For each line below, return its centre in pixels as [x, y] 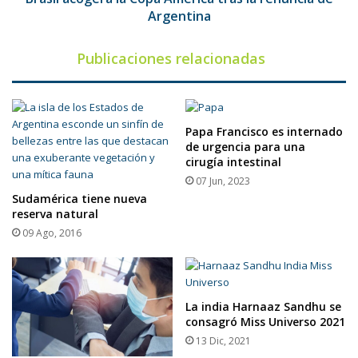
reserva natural [55, 214]
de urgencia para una [245, 147]
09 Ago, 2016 [52, 233]
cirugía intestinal [233, 162]
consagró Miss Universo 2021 [265, 322]
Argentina [179, 16]
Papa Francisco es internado [264, 132]
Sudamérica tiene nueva [80, 199]
